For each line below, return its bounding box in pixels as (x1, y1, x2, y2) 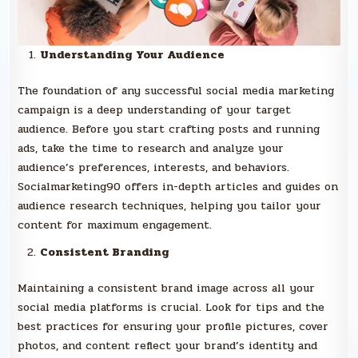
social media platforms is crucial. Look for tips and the (18, 299, 325, 316)
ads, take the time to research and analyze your (18, 140, 284, 157)
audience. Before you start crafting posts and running (18, 121, 320, 138)
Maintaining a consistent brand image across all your (18, 280, 316, 297)
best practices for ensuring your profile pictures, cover (18, 318, 329, 336)
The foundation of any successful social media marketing (18, 82, 335, 100)
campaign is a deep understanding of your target (18, 101, 292, 119)
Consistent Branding (40, 244, 170, 261)
